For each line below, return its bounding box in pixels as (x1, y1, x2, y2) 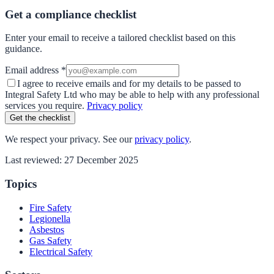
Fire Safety (29, 202, 72, 213)
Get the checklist (10, 113, 70, 123)
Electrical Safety (29, 246, 92, 257)
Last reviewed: (5, 155, 64, 166)
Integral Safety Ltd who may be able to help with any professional (5, 89, 259, 100)
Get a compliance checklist (5, 7, 136, 21)
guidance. (5, 43, 42, 54)
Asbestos (29, 224, 64, 235)
